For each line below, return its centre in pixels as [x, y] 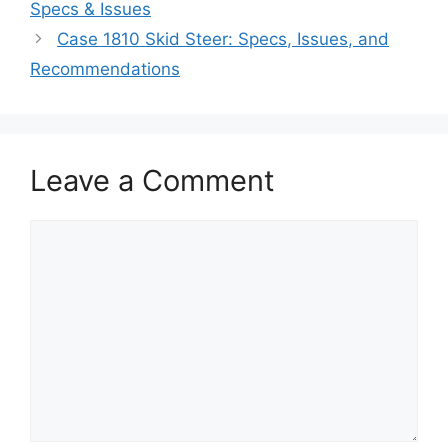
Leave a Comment [152, 181]
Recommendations [105, 69]
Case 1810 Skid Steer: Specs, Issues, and [223, 39]
